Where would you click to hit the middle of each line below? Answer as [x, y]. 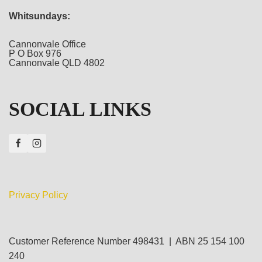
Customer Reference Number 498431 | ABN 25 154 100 [127, 241]
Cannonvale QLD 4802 [57, 63]
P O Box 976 [35, 54]
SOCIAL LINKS [80, 109]
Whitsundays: [39, 16]
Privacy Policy [38, 195]
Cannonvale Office [47, 44]
